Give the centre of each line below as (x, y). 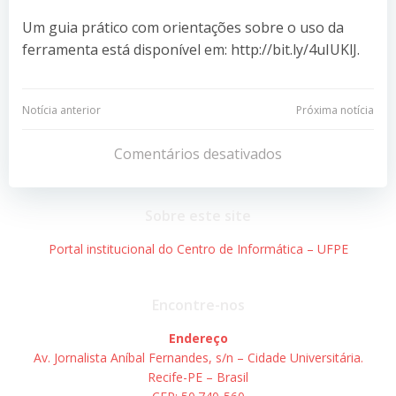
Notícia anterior (61, 110)
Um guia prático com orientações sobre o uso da (183, 27)
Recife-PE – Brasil (198, 377)
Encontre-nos (198, 305)
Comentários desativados (198, 153)
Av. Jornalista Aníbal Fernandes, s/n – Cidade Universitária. (198, 357)
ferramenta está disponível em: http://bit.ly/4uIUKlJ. (191, 49)
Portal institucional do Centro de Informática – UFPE (198, 248)
